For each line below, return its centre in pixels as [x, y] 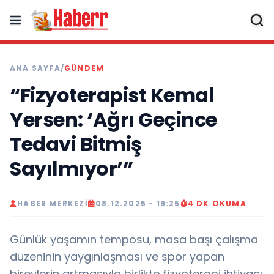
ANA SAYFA [35, 68]
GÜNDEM [84, 68]
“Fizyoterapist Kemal [112, 95]
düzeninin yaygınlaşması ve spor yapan [117, 257]
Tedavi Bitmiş [76, 144]
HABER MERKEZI [53, 203]
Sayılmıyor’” [71, 168]
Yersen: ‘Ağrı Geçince [113, 120]
